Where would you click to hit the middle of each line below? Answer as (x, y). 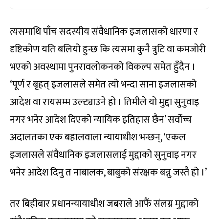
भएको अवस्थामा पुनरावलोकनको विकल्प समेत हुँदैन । (103, 67)
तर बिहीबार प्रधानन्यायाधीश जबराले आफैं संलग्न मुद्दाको (104, 204)
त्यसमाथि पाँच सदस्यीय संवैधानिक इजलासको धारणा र (104, 32)
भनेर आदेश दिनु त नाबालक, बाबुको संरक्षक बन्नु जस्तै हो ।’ (108, 172)
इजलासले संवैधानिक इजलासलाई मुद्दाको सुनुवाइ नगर (103, 155)
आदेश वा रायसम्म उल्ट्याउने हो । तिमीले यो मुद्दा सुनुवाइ (104, 102)
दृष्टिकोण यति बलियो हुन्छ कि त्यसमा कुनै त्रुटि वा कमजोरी (108, 49)
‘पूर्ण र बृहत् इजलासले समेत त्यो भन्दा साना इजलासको (103, 84)
